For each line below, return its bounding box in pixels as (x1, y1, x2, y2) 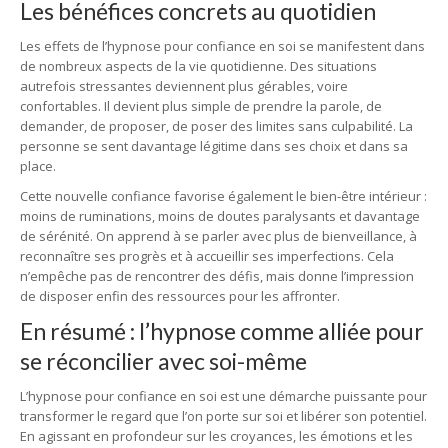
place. (20, 157, 56, 175)
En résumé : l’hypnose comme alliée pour (20, 317, 424, 345)
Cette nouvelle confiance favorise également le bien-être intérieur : (20, 187, 427, 205)
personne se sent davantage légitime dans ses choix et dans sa (20, 137, 408, 155)
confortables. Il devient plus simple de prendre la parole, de (20, 97, 382, 115)
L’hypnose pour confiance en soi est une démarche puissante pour (20, 387, 427, 405)
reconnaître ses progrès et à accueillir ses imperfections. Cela (20, 247, 394, 265)
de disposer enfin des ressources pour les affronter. (20, 287, 340, 305)
